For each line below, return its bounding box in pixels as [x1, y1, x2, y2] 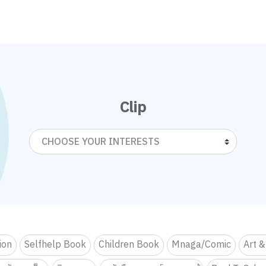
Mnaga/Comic [172, 236, 232, 253]
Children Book [99, 236, 160, 253]
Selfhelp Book [24, 236, 87, 253]
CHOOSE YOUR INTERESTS [42, 134, 160, 150]
